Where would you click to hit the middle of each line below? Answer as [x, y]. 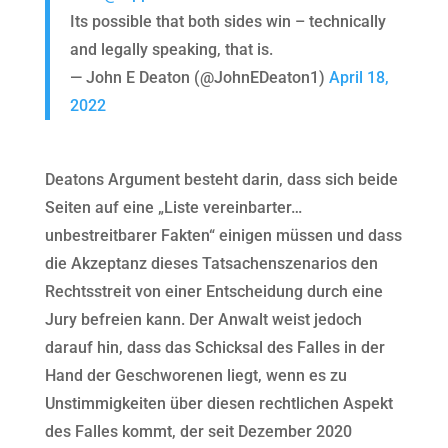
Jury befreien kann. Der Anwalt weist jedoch [203, 319]
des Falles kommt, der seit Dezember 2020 [198, 431]
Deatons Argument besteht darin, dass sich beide [221, 179]
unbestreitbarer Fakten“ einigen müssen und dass [223, 235]
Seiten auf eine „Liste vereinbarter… [173, 207]
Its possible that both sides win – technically [227, 21]
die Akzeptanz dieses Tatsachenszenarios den [211, 263]
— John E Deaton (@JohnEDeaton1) [199, 77]
